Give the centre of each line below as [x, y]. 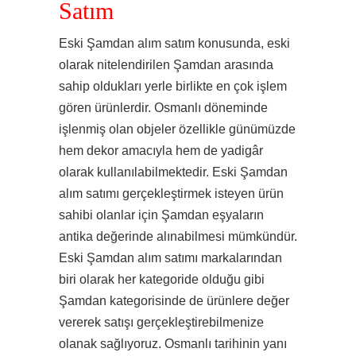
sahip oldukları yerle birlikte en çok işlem [173, 86]
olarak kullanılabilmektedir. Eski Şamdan [173, 172]
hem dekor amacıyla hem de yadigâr [161, 151]
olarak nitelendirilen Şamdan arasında [166, 65]
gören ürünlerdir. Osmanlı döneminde [163, 108]
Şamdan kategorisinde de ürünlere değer [174, 301]
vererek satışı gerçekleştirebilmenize [161, 322]
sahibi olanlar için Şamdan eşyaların [161, 215]
